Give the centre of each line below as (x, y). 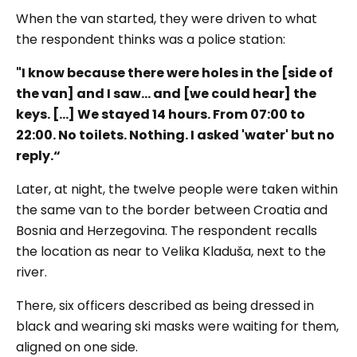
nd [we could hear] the (239, 94)
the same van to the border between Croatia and (172, 210)
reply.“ (38, 156)
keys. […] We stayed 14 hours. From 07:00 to (161, 114)
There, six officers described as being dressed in (165, 306)
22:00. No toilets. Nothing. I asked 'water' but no (175, 135)
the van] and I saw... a (89, 94)
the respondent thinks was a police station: (151, 39)
